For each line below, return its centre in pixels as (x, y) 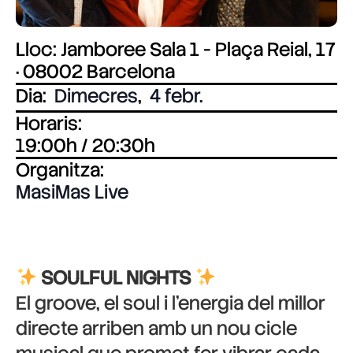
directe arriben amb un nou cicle (156, 328)
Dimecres (96, 96)
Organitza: (60, 170)
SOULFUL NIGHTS (116, 278)
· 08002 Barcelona (95, 71)
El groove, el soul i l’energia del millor (171, 303)
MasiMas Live (72, 192)
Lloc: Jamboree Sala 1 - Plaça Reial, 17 (175, 49)
